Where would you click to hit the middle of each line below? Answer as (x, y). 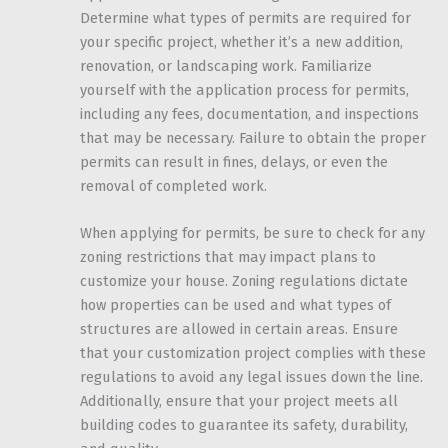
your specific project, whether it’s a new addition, (241, 41)
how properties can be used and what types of (235, 305)
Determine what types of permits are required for (245, 17)
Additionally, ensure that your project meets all (239, 401)
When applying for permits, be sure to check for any (252, 233)
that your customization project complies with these (253, 353)
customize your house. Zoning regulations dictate (244, 281)
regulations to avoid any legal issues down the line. (251, 377)
